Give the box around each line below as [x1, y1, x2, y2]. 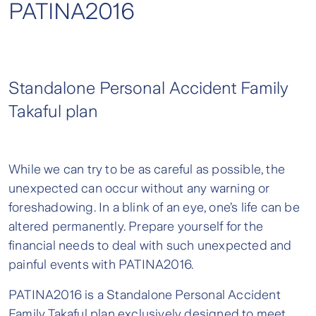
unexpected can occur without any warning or [8, 181, 270, 195]
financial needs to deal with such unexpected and [8, 238, 292, 253]
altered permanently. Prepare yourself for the [8, 219, 264, 233]
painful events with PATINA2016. [8, 257, 194, 272]
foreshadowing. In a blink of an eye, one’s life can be [8, 200, 300, 214]
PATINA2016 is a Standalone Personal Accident [8, 287, 281, 302]
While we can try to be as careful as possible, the [8, 162, 286, 176]
